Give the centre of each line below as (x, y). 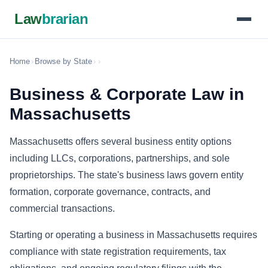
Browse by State (63, 61)
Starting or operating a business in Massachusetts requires (133, 235)
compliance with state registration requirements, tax (118, 252)
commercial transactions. (62, 208)
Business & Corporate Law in (127, 94)
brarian (65, 19)
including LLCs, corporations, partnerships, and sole (120, 158)
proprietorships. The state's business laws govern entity (127, 175)
